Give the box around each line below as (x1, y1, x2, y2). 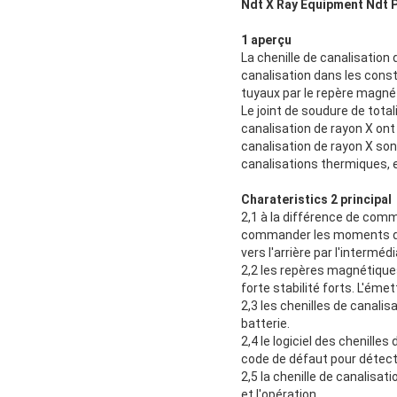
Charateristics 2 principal (241, 192, 392, 207)
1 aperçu (241, 33, 292, 48)
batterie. (241, 316, 290, 331)
